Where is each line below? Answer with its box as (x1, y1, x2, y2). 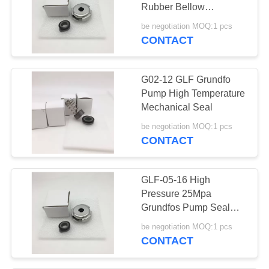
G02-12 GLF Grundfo (141, 74, 231, 85)
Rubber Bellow (141, 1, 205, 12)
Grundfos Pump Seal (141, 202, 231, 213)
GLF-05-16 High (141, 175, 211, 186)
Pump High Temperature (141, 88, 246, 99)
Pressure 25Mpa (141, 189, 212, 199)
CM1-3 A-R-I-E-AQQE (141, 216, 235, 227)
